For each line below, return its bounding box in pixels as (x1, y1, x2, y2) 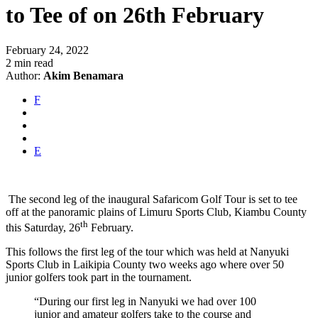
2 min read (6, 56, 53, 69)
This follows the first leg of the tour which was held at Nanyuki (6, 245, 289, 258)
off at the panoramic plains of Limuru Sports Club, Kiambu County (6, 205, 307, 218)
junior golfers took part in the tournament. (6, 270, 192, 283)
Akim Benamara (43, 69, 124, 82)
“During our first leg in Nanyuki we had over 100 (34, 295, 256, 307)
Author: (6, 69, 43, 82)
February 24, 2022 (6, 43, 89, 56)
